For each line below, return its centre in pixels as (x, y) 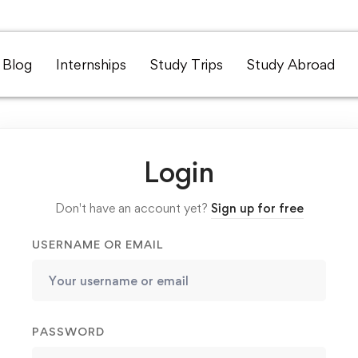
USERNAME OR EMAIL (97, 244)
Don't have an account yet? (133, 208)
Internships (91, 64)
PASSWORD (68, 331)
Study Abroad (291, 64)
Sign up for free (257, 208)
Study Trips (187, 64)
